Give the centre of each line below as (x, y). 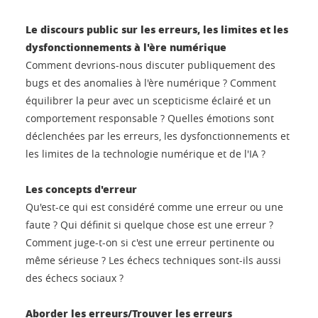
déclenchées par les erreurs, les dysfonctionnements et (158, 136)
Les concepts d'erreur (81, 188)
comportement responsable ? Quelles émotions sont (150, 118)
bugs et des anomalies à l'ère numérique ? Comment (151, 82)
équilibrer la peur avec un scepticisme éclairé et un (148, 100)
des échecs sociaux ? (75, 278)
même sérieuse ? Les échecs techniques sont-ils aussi (153, 260)
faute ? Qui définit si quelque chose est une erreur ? (149, 224)
